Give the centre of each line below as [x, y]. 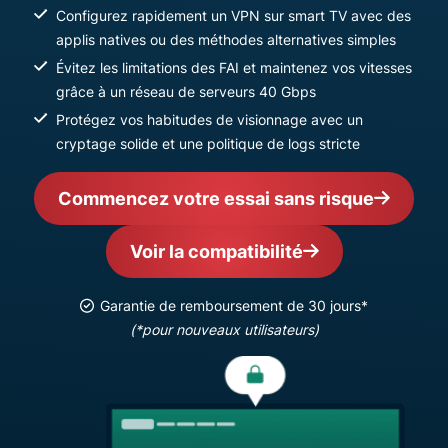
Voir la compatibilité [216, 251]
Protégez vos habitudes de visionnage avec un [209, 119]
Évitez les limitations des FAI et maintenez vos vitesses [234, 67]
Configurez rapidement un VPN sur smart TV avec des [233, 15]
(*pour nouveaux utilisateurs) [224, 329]
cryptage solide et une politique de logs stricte [208, 143]
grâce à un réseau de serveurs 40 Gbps [186, 91]
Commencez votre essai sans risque [216, 198]
